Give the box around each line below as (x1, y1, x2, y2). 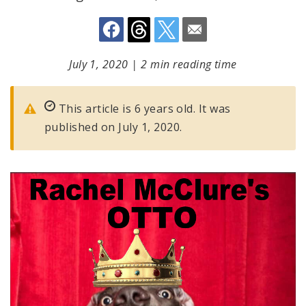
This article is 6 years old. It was (55, 101, 231, 116)
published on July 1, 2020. (44, 120, 182, 135)
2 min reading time (141, 57, 237, 72)
